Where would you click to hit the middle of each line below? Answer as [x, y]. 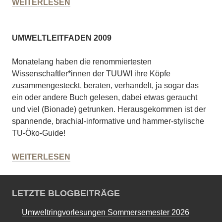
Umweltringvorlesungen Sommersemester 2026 [106, 213]
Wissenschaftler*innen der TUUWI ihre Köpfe [91, 74]
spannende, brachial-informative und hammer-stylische [108, 121]
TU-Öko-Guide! [39, 133]
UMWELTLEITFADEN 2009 [62, 38]
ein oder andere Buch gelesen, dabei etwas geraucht [105, 98]
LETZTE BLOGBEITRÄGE [66, 194]
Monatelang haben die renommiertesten [82, 62]
